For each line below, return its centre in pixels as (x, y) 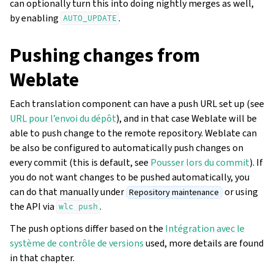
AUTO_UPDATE (90, 18)
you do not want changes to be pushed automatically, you (130, 177)
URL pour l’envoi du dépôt (63, 118)
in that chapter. (42, 257)
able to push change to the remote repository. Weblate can (133, 133)
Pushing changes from (105, 55)
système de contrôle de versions (77, 243)
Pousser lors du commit (200, 162)
